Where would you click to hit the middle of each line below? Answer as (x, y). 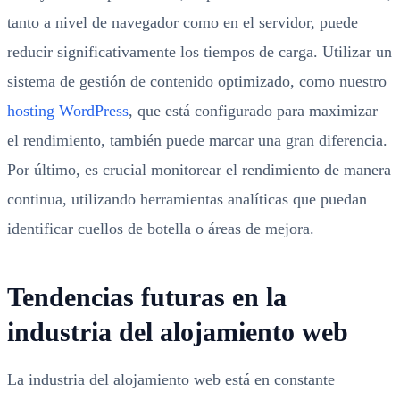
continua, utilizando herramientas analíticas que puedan (187, 199)
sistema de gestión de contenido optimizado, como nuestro (197, 81)
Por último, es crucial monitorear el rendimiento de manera (199, 170)
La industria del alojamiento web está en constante (171, 379)
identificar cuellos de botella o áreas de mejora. (161, 229)
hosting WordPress (68, 111)
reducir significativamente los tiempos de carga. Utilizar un (200, 52)
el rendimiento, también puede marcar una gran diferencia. (197, 140)
